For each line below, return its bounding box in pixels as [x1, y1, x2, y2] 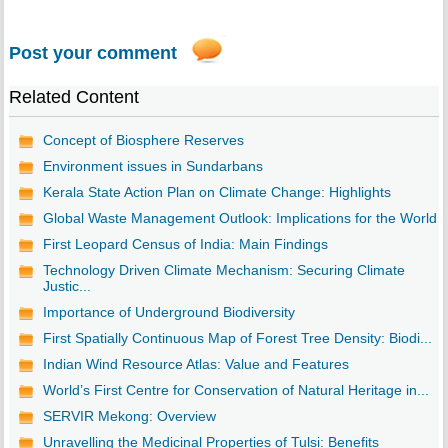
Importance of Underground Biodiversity [42, 304, 295, 321]
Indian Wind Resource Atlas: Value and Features [42, 356, 349, 373]
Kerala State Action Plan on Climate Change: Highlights [42, 184, 391, 201]
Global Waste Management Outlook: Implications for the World [42, 210, 437, 227]
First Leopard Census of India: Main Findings [42, 236, 328, 253]
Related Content [8, 87, 139, 108]
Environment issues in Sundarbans [42, 158, 263, 175]
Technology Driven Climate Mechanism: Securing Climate [42, 262, 405, 279]
